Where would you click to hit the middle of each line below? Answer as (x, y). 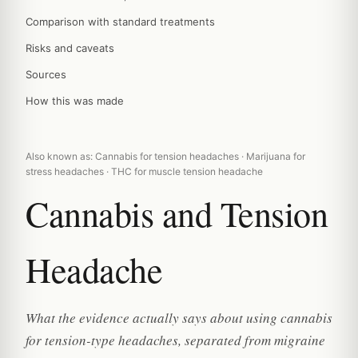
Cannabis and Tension (177, 213)
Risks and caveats (70, 48)
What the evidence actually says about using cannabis (179, 318)
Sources (46, 74)
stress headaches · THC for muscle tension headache (144, 171)
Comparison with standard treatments (120, 22)
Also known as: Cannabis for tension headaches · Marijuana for (165, 156)
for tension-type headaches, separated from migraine (175, 340)
